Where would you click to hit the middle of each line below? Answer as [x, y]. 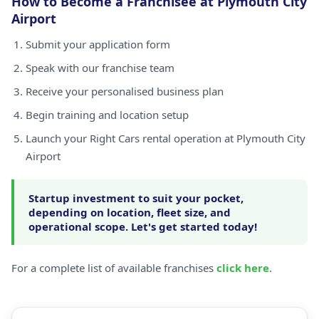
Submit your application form [98, 44]
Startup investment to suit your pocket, [136, 198]
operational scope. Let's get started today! [143, 226]
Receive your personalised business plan [125, 91]
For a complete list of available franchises [114, 268]
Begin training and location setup [107, 115]
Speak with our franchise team [100, 68]
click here [243, 268]
